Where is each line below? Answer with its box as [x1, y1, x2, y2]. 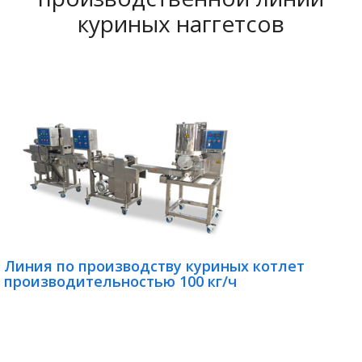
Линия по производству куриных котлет [4, 256, 305, 276]
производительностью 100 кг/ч [4, 271, 237, 292]
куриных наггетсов [78, 8, 284, 40]
